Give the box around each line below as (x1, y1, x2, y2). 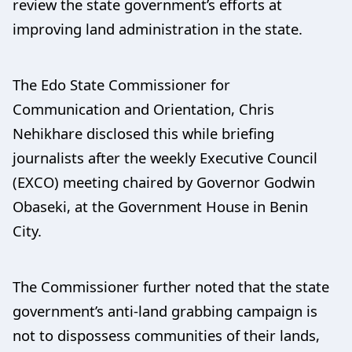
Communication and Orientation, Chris (13, 98, 274, 119)
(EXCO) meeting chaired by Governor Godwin (13, 171, 315, 192)
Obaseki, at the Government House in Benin (13, 196, 308, 216)
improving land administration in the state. (13, 18, 302, 38)
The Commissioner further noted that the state (13, 276, 329, 296)
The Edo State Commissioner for (13, 74, 230, 94)
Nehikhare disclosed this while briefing (13, 123, 274, 143)
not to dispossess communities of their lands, (13, 324, 320, 345)
